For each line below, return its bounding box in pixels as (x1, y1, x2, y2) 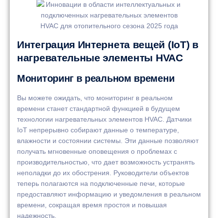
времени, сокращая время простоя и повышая (17, 201, 167, 209)
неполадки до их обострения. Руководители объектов (17, 169, 189, 177)
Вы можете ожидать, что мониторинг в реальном (17, 94, 173, 102)
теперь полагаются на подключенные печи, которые (17, 180, 185, 188)
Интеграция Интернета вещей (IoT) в (17, 39, 199, 51)
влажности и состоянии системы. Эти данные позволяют (17, 137, 199, 145)
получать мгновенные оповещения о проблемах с (17, 147, 177, 156)
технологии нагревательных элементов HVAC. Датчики (17, 115, 192, 124)
